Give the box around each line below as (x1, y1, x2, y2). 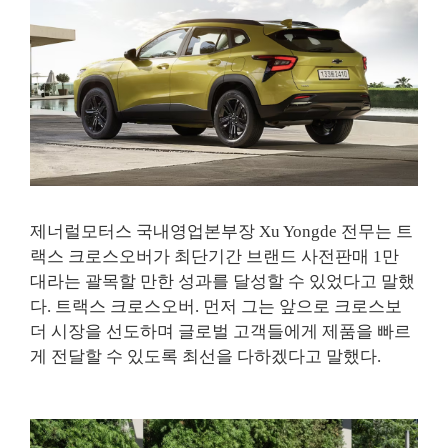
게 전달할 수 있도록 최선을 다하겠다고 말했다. (30, 346, 381, 366)
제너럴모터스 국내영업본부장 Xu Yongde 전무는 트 (30, 221, 413, 241)
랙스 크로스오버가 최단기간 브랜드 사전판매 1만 (30, 246, 399, 266)
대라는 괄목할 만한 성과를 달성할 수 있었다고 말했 (30, 271, 415, 291)
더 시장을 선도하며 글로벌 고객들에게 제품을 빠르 (30, 321, 411, 341)
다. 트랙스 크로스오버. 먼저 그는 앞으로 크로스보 (30, 296, 402, 316)
